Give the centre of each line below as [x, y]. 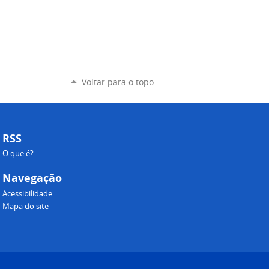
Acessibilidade [28, 193]
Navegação [32, 178]
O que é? [18, 154]
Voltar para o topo [118, 82]
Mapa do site [26, 207]
